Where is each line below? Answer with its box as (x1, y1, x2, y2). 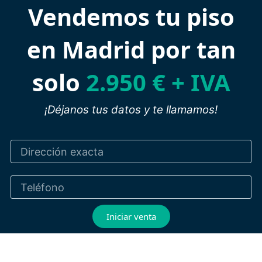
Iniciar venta (106, 210, 156, 222)
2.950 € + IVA (80, 65, 230, 98)
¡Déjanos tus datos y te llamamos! (44, 102, 218, 116)
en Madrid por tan (26, 33, 236, 65)
